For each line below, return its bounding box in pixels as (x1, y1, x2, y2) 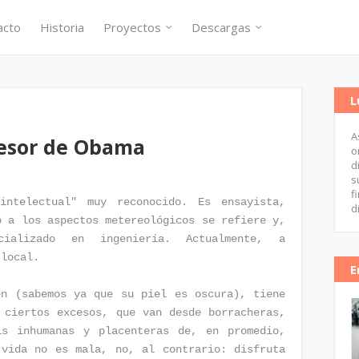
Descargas (191, 19, 251, 35)
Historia (39, 19, 84, 35)
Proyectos (103, 19, 161, 35)
